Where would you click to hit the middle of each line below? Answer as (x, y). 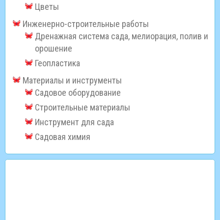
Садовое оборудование (78, 93)
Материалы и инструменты (72, 81)
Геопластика (57, 63)
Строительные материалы (82, 108)
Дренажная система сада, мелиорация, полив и (122, 36)
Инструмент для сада (74, 122)
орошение (54, 49)
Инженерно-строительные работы (86, 24)
